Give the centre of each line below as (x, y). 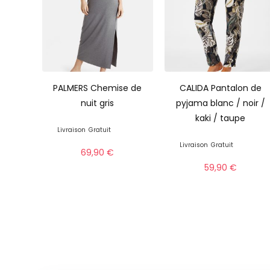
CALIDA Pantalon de (220, 88)
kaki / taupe (221, 118)
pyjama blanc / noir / (220, 103)
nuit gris (98, 103)
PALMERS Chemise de (98, 88)
